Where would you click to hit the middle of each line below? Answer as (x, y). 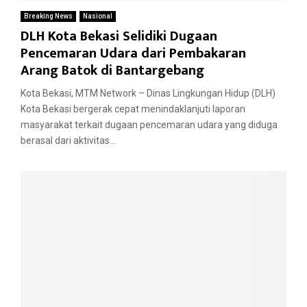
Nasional (98, 16)
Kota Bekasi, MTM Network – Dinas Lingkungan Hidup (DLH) (148, 93)
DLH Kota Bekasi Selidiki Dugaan (119, 36)
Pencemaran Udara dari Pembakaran (133, 53)
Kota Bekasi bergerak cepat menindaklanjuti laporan (133, 109)
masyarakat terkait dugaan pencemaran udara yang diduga (149, 124)
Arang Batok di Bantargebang (112, 70)
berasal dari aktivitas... (68, 140)
